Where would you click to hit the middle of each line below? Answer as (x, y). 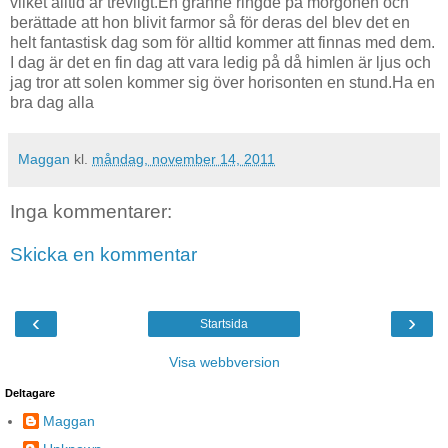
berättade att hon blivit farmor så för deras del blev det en (210, 22)
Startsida (224, 323)
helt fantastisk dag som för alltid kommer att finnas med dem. (222, 42)
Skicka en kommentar (103, 255)
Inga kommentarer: (91, 211)
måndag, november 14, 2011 (183, 158)
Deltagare (30, 392)
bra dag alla (52, 102)
